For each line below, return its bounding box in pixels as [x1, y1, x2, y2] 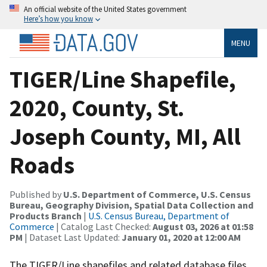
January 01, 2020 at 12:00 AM [122, 231, 241, 243]
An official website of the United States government [24, 4, 187, 14]
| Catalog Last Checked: [54, 220, 153, 232]
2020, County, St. [10, 92, 184, 123]
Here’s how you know [24, 14, 93, 23]
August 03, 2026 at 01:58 [153, 220, 253, 232]
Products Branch [10, 209, 82, 222]
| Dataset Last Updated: [23, 231, 122, 243]
